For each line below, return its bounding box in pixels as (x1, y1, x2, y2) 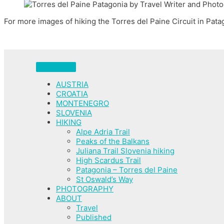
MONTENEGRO (56, 98, 109, 108)
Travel (76, 203, 98, 213)
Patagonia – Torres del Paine (76, 165, 177, 175)
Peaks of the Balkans (76, 136, 149, 146)
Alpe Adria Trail (76, 127, 130, 137)
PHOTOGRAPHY (56, 184, 113, 194)
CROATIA (56, 89, 88, 99)
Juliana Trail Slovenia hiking (76, 146, 174, 156)
